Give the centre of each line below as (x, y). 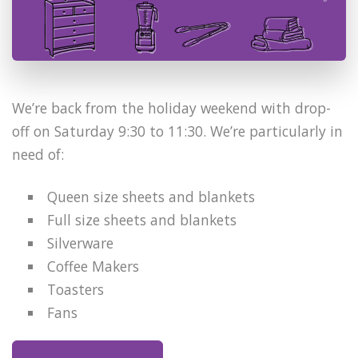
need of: (38, 154)
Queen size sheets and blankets (151, 196)
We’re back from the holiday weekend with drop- (171, 107)
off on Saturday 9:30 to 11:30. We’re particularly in (177, 131)
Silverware (81, 243)
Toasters (76, 289)
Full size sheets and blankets (142, 219)
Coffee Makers (93, 266)
